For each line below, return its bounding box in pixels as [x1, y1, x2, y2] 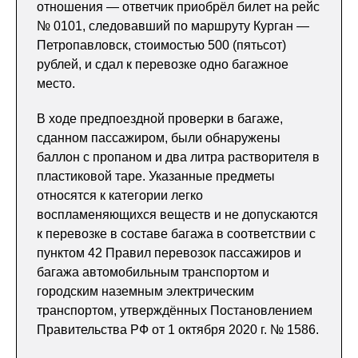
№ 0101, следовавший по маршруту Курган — [37, 19, 309, 33]
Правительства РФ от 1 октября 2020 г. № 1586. [37, 323, 319, 336]
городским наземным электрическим [37, 284, 254, 298]
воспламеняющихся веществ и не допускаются [37, 208, 318, 221]
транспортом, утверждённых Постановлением [37, 304, 312, 317]
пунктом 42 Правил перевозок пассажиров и [37, 246, 301, 260]
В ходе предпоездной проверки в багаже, [37, 112, 283, 125]
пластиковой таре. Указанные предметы [37, 169, 275, 183]
